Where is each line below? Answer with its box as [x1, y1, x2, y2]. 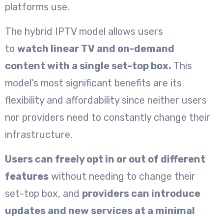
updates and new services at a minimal [5, 204, 195, 217]
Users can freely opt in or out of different [5, 153, 205, 165]
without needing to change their [49, 170, 195, 182]
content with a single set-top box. [5, 59, 173, 72]
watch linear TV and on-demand [17, 42, 174, 55]
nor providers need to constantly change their [5, 111, 210, 123]
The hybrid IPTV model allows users [5, 25, 163, 37]
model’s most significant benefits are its [5, 77, 182, 89]
